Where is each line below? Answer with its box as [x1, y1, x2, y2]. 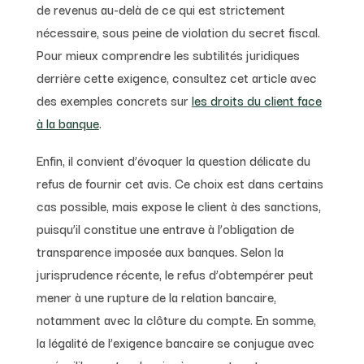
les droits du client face [191, 89, 322, 110]
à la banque [36, 112, 99, 132]
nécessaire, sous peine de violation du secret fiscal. [36, 21, 320, 41]
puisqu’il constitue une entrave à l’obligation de [36, 218, 294, 238]
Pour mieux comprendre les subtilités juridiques [36, 44, 300, 64]
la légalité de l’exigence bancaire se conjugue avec [36, 331, 314, 352]
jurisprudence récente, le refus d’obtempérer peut [36, 263, 314, 284]
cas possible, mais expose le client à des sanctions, [36, 195, 321, 215]
